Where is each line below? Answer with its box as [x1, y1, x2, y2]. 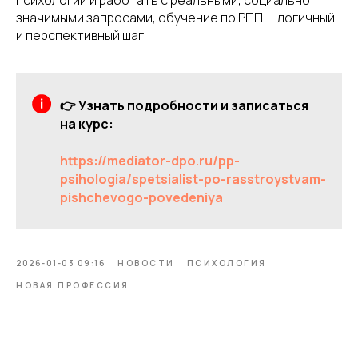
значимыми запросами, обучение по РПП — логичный [16, 8, 335, 26]
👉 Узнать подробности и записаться [60, 96, 308, 114]
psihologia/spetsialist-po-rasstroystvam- [60, 169, 326, 188]
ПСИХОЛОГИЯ [186, 257, 267, 268]
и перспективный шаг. [16, 26, 146, 44]
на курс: [60, 114, 113, 133]
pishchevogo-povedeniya [60, 188, 223, 206]
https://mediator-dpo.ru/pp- [60, 151, 240, 169]
